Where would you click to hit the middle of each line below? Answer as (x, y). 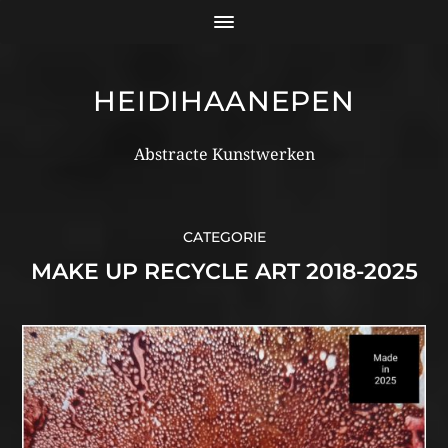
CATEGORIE (224, 237)
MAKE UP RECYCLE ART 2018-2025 (224, 271)
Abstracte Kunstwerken (224, 154)
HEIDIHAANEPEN (224, 101)
